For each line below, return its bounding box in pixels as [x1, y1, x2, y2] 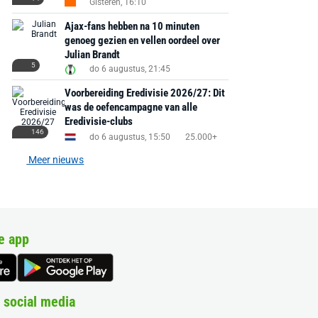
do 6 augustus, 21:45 [89, 64, 170, 74]
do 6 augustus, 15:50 [89, 131, 170, 142]
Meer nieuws [26, 154, 84, 165]
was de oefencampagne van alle [64, 101, 197, 114]
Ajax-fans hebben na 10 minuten [64, 20, 199, 33]
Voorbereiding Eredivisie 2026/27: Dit [64, 87, 225, 99]
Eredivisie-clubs [64, 115, 133, 128]
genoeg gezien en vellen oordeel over [64, 34, 220, 47]
